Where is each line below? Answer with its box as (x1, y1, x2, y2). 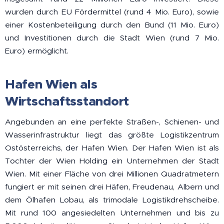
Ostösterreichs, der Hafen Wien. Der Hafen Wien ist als (5, 143, 219, 153)
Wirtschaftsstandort (5, 93, 129, 109)
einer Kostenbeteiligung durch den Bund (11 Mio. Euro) (5, 20, 219, 30)
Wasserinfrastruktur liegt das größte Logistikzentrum (5, 130, 219, 140)
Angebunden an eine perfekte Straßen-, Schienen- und (5, 117, 219, 127)
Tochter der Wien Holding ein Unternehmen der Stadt (5, 156, 219, 166)
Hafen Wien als (5, 76, 97, 92)
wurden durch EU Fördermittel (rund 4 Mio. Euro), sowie (5, 7, 219, 17)
